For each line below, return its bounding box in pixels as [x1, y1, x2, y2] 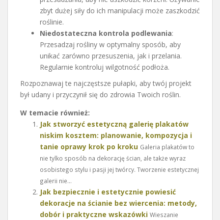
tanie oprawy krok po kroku [40, 141, 138, 151]
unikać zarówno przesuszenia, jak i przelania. [40, 51, 182, 60]
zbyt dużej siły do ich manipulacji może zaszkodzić [40, 5, 200, 15]
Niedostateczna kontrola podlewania [40, 28, 172, 38]
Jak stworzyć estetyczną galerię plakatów [40, 119, 189, 129]
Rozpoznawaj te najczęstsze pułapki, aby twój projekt [20, 78, 192, 88]
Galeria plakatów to [140, 142, 194, 151]
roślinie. [40, 17, 64, 27]
